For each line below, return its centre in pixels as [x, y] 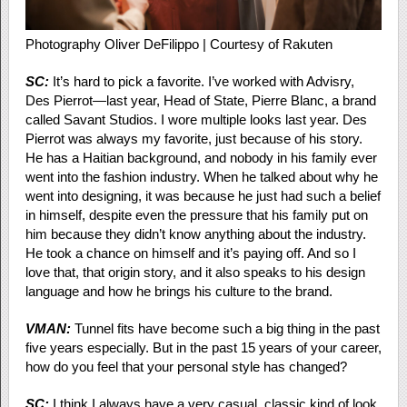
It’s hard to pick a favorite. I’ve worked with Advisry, [205, 81]
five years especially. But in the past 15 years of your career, [203, 347]
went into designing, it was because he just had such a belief [203, 195]
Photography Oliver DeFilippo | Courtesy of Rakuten [179, 44]
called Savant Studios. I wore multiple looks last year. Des [196, 119]
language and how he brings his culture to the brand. [180, 291]
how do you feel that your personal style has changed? [186, 366]
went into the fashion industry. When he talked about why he [201, 176]
